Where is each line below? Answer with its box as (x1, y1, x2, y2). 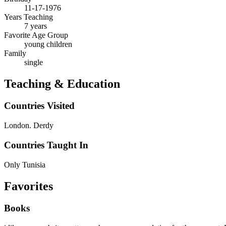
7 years (24, 21, 47, 30)
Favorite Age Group (4, 30, 68, 39)
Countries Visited (4, 100, 75, 111)
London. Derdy (4, 121, 53, 130)
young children (24, 39, 72, 48)
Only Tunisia (4, 160, 45, 169)
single (24, 58, 43, 67)
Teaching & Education (4, 77, 120, 90)
